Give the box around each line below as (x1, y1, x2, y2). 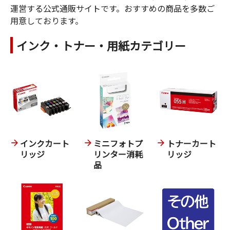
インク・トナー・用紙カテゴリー (16, 37, 186, 54)
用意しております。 (10, 14, 83, 27)
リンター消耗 (93, 147, 143, 160)
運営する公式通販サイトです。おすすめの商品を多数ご (10, 2, 215, 15)
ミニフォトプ (93, 137, 143, 149)
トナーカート (166, 137, 216, 149)
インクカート (20, 137, 70, 149)
